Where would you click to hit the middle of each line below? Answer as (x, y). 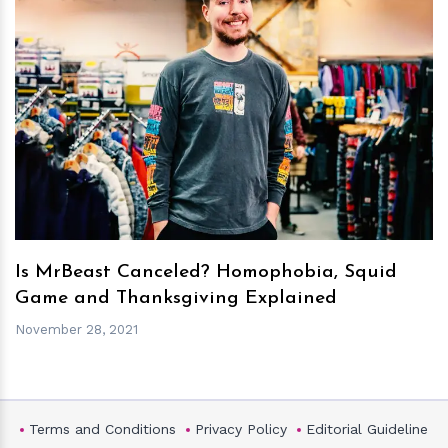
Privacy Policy (241, 429)
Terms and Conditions (102, 429)
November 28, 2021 (76, 330)
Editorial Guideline (367, 429)
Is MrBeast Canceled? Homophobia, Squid (206, 273)
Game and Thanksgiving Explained (176, 299)
